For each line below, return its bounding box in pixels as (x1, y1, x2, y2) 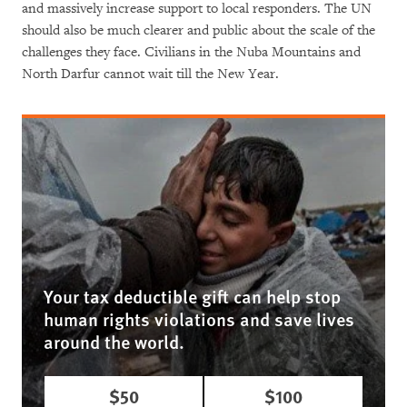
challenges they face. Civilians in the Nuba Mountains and (22, 44, 361, 62)
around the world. (44, 329, 184, 355)
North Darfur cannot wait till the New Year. (22, 65, 279, 84)
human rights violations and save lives (44, 306, 354, 333)
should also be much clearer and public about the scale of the (22, 22, 375, 40)
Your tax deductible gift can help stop (44, 283, 341, 310)
